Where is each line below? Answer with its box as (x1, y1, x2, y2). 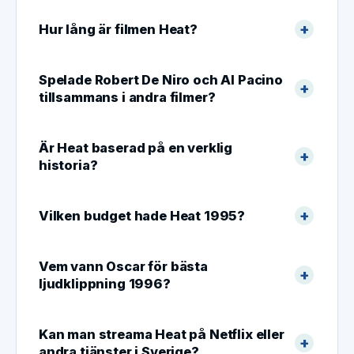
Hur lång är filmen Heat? (39, 21, 198, 37)
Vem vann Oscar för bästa (39, 258, 208, 274)
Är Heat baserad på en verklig (39, 139, 233, 156)
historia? (39, 156, 98, 173)
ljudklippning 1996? (39, 275, 171, 292)
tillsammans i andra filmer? (39, 88, 216, 105)
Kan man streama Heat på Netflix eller (39, 326, 284, 342)
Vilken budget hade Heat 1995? (39, 207, 246, 224)
